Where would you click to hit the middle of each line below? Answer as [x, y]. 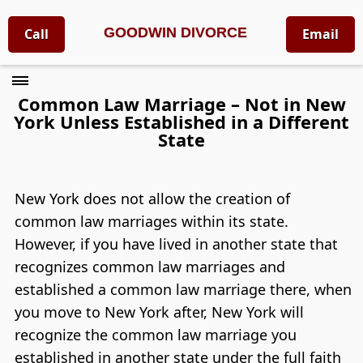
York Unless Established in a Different [181, 122]
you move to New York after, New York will [159, 312]
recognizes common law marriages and [149, 267]
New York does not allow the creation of [152, 199]
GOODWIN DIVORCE [175, 32]
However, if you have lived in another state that [176, 244]
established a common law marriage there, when [183, 290]
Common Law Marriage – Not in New [181, 104]
